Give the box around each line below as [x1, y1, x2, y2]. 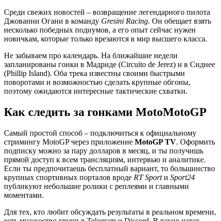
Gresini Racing [101, 17, 148, 26]
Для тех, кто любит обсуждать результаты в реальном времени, [4, 208, 216, 217]
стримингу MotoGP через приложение [4, 138, 135, 147]
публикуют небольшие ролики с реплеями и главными [4, 182, 189, 191]
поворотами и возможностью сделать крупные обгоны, [4, 78, 190, 87]
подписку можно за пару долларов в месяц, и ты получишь [4, 147, 203, 155]
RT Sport [134, 173, 162, 182]
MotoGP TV [135, 138, 176, 147]
